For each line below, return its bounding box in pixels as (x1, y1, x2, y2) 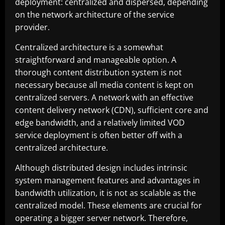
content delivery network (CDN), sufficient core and (15, 104, 208, 116)
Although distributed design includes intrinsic (15, 162, 187, 173)
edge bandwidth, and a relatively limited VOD (15, 117, 185, 128)
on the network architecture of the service (15, 9, 174, 20)
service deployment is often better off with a (15, 130, 182, 141)
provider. (15, 22, 50, 33)
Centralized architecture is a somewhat (15, 42, 163, 53)
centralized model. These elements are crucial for (15, 200, 202, 211)
